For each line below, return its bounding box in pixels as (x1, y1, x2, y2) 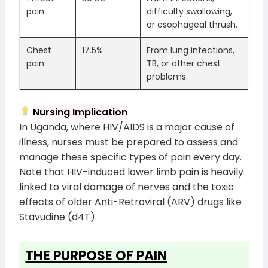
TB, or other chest (147, 57, 221, 69)
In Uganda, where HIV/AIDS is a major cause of (19, 120, 235, 134)
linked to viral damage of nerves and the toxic (19, 179, 234, 194)
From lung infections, (147, 44, 235, 56)
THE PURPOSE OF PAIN (25, 246, 167, 265)
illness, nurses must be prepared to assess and (19, 135, 239, 149)
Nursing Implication (32, 105, 127, 119)
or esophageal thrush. (147, 18, 238, 31)
